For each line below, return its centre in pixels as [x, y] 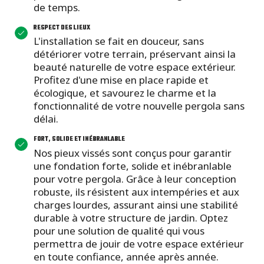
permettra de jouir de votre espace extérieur [139, 243]
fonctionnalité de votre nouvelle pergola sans [139, 106]
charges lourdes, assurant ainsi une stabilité [136, 204]
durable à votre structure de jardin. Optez [131, 217]
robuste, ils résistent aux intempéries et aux [136, 192]
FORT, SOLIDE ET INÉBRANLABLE [79, 140]
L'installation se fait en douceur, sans [119, 41]
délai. [46, 119]
